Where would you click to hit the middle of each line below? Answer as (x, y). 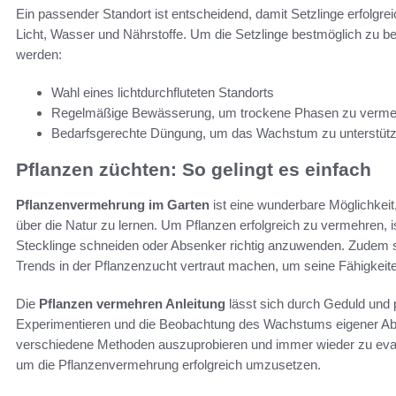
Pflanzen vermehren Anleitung (132, 304)
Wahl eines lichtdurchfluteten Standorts (163, 93)
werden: (39, 55)
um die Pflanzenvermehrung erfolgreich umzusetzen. (168, 365)
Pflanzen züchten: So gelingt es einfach (194, 169)
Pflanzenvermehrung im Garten (113, 205)
